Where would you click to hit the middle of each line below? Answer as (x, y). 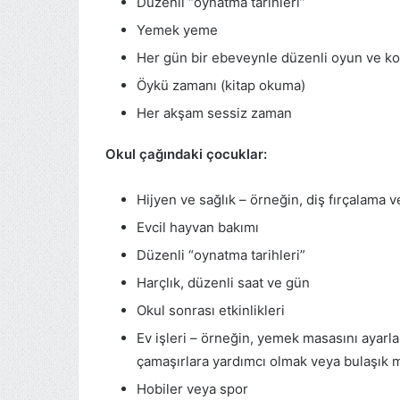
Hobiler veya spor (192, 388)
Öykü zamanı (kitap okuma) (221, 85)
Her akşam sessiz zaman (214, 112)
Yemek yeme (177, 29)
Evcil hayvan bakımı (198, 227)
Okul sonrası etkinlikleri (211, 310)
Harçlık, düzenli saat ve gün (223, 282)
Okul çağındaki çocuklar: (186, 154)
